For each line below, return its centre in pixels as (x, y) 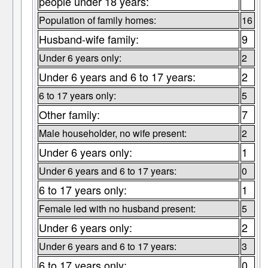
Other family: (69, 115)
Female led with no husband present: (117, 209)
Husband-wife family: (89, 39)
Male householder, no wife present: (112, 133)
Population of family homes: (97, 20)
